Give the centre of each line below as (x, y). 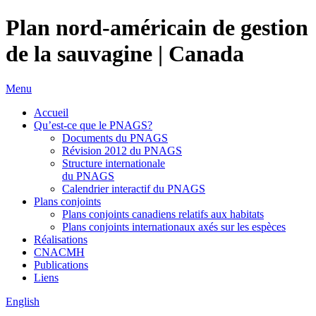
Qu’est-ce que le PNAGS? (93, 125)
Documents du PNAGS (115, 138)
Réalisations (61, 239)
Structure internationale (114, 163)
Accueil (51, 112)
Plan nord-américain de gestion (157, 28)
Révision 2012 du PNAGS (122, 150)
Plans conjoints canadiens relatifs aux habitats (163, 214)
